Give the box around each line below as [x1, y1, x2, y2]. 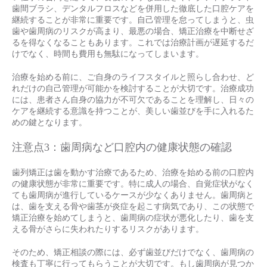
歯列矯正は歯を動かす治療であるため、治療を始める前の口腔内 [12, 168, 254, 177]
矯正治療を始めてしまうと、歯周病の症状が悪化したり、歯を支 [12, 213, 254, 222]
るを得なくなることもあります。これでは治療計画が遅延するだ [12, 38, 254, 47]
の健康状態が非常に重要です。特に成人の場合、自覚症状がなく [12, 179, 254, 188]
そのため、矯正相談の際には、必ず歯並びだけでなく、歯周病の [12, 248, 254, 257]
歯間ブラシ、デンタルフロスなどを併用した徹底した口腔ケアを [12, 4, 254, 13]
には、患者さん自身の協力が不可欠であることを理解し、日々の [12, 95, 254, 104]
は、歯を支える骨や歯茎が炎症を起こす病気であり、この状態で [12, 202, 254, 211]
